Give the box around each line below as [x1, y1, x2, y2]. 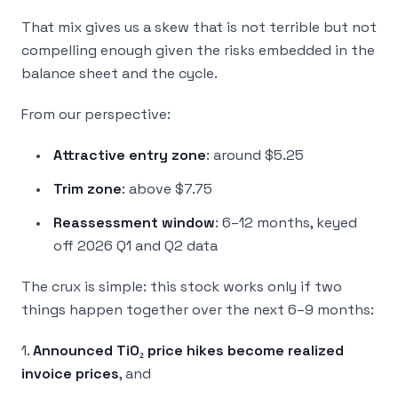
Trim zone [53, 179, 122, 198]
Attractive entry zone [53, 146, 206, 164]
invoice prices [21, 364, 119, 383]
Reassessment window [53, 213, 215, 232]
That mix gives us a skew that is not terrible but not [21, 18, 377, 36]
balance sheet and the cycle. [21, 64, 218, 83]
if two [297, 277, 342, 296]
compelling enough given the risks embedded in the [21, 41, 375, 60]
